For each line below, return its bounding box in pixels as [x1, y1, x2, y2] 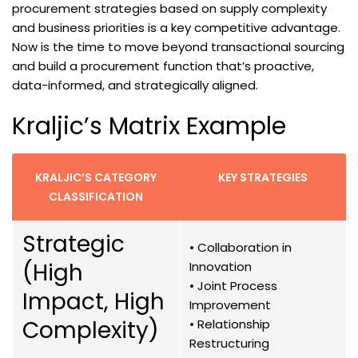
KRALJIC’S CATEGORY [34, 169, 157, 186]
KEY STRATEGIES [217, 169, 308, 186]
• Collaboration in [189, 239, 292, 257]
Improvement [189, 296, 271, 314]
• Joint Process [189, 277, 277, 295]
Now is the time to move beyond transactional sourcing [12, 38, 344, 56]
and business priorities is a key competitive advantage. [12, 19, 340, 37]
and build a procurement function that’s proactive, [12, 58, 314, 75]
